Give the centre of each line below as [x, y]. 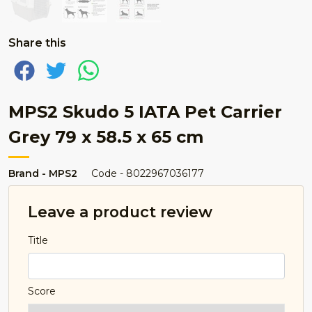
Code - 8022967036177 [148, 173]
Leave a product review [120, 211]
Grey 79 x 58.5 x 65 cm [106, 137]
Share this [37, 43]
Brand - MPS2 [43, 173]
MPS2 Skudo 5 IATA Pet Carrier [145, 112]
